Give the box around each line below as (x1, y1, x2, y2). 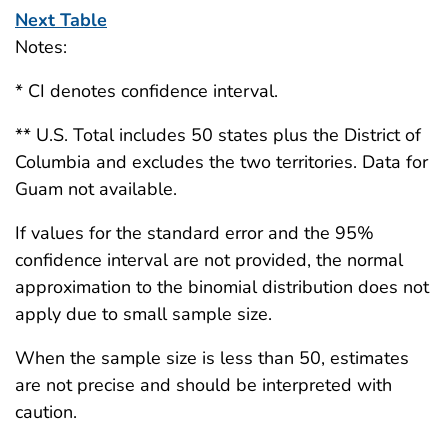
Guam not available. (15, 176, 177, 201)
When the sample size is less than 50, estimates (15, 345, 409, 370)
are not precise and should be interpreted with (15, 372, 392, 397)
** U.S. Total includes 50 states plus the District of (15, 122, 421, 147)
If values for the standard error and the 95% (15, 220, 374, 245)
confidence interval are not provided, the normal (15, 247, 403, 272)
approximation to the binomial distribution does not (15, 274, 429, 299)
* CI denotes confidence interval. (15, 78, 278, 103)
